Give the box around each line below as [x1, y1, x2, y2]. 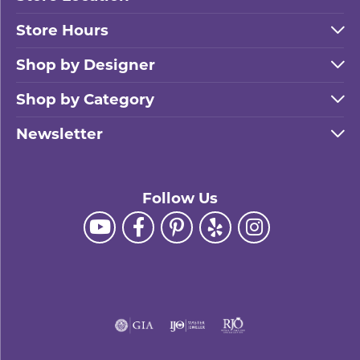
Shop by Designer [16, 55, 155, 74]
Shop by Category [16, 90, 154, 108]
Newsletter [16, 125, 103, 143]
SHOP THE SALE [124, 15, 236, 30]
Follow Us [142, 189, 218, 207]
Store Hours [16, 21, 108, 39]
